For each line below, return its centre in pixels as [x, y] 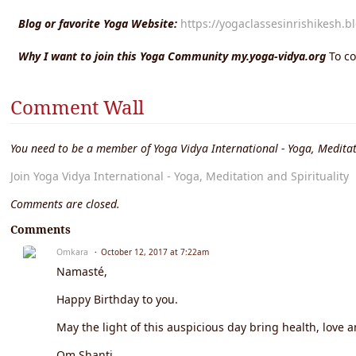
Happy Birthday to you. [117, 299]
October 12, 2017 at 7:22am [155, 252]
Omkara [72, 252]
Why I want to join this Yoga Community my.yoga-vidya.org [172, 56]
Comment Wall [77, 106]
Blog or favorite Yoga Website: [98, 23]
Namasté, [82, 271]
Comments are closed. [65, 203]
